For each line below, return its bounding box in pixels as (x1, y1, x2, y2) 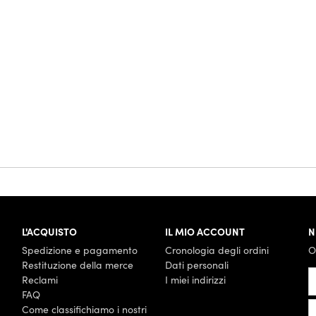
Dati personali (164, 257, 229, 272)
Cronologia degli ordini (164, 243, 269, 257)
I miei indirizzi (164, 272, 226, 286)
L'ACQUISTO (21, 224, 77, 238)
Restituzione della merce (21, 257, 133, 272)
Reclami (21, 272, 58, 286)
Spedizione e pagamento (21, 243, 138, 257)
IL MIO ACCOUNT (164, 224, 245, 238)
